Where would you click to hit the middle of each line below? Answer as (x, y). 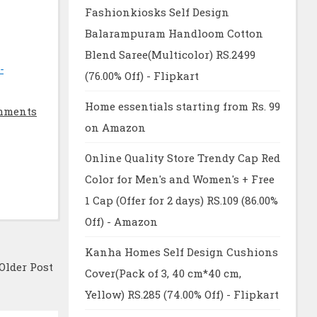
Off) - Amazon (121, 222)
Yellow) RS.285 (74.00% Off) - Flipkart (181, 295)
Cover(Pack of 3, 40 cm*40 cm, (163, 273)
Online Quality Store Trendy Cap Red (182, 158)
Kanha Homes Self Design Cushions (181, 252)
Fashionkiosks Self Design (157, 12)
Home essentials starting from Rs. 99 (182, 106)
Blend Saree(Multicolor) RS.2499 (170, 55)
